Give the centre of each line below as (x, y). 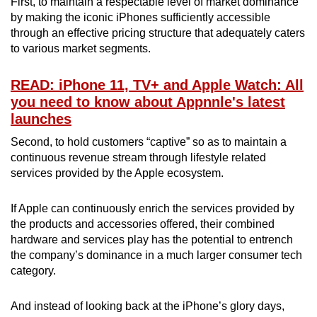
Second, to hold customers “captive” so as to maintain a (149, 142)
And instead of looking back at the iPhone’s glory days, (148, 306)
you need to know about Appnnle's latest (148, 102)
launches (41, 119)
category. (33, 271)
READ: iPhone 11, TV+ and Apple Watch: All (157, 85)
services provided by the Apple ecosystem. (117, 173)
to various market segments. (81, 49)
